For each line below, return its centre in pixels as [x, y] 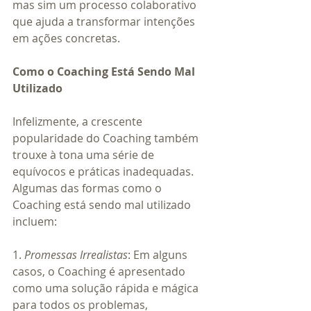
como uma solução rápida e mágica [107, 288]
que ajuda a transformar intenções [105, 21]
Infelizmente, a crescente [79, 121]
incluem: [35, 221]
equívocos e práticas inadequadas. [104, 171]
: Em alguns [159, 254]
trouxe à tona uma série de [85, 154]
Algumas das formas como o [89, 188]
